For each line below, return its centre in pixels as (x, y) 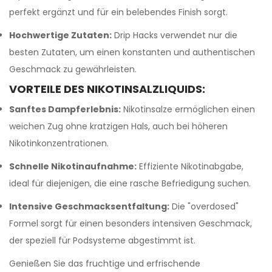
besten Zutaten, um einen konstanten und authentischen (132, 52)
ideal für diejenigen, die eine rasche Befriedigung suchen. (130, 183)
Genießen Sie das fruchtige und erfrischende (105, 263)
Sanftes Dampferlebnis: (65, 109)
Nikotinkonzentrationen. (59, 143)
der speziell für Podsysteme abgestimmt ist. (102, 240)
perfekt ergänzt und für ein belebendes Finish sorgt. (118, 12)
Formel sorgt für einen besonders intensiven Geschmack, (131, 223)
